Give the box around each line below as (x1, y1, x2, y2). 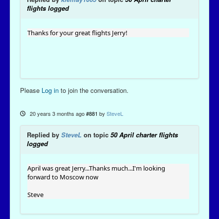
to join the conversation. (59, 86, 129, 95)
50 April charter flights (110, 130, 178, 140)
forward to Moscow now (27, 173, 98, 182)
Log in (42, 86, 59, 95)
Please (20, 86, 42, 95)
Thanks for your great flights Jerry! (27, 28, 128, 38)
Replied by (27, 130, 61, 140)
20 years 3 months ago (29, 109, 85, 118)
